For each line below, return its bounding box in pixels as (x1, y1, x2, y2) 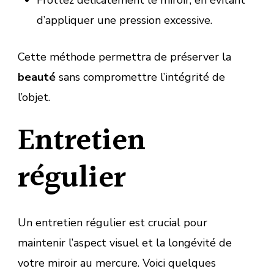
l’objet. (18, 89, 50, 105)
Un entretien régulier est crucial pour (18, 215, 207, 230)
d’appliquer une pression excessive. (36, 12, 212, 28)
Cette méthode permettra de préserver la (18, 49, 231, 64)
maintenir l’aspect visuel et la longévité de (18, 235, 232, 250)
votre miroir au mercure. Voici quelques (18, 255, 216, 270)
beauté (18, 69, 56, 84)
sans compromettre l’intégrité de (56, 69, 225, 84)
